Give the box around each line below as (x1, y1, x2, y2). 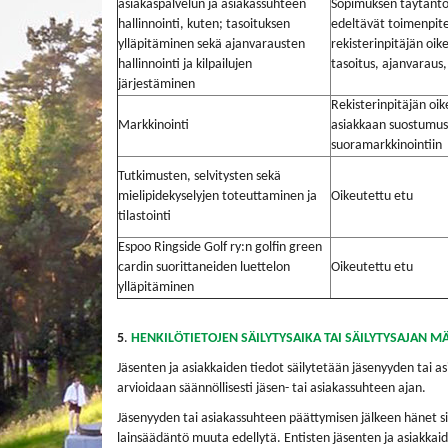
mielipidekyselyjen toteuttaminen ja (118, 189, 317, 204)
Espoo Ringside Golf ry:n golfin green (118, 240, 322, 255)
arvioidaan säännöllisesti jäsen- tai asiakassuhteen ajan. (117, 381, 426, 396)
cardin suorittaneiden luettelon (118, 260, 290, 275)
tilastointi (118, 209, 171, 224)
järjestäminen (118, 77, 195, 92)
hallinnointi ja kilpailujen (118, 57, 252, 72)
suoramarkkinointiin (331, 138, 442, 153)
